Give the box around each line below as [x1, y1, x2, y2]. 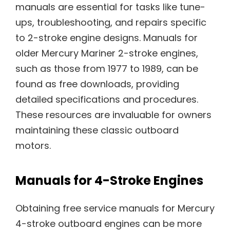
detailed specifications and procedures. [15, 92, 198, 106]
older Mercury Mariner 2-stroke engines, [15, 46, 198, 60]
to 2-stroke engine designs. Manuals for [15, 31, 198, 44]
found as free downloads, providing [15, 77, 179, 90]
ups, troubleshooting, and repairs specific [15, 15, 206, 29]
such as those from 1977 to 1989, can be [15, 62, 198, 75]
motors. [15, 139, 51, 152]
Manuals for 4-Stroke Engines [15, 171, 203, 189]
